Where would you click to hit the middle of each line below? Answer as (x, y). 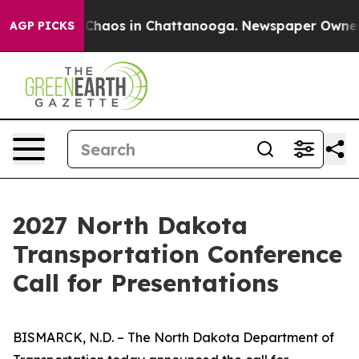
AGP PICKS (42, 26)
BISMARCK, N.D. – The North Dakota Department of (173, 337)
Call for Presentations (146, 283)
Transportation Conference (177, 254)
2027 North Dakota (130, 225)
